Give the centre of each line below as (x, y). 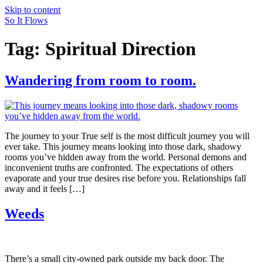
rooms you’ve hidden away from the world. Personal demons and (126, 157)
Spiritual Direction (121, 49)
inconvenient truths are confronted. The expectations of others (119, 167)
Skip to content (33, 10)
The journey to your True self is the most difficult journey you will (127, 136)
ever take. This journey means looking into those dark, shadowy (123, 146)
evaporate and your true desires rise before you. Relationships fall (125, 178)
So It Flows (26, 20)
